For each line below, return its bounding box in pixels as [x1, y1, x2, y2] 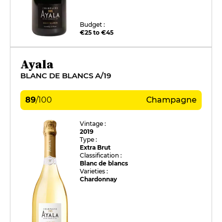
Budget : [80, 20, 106, 28]
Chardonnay [80, 175, 117, 183]
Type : [80, 135, 98, 143]
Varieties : [80, 167, 109, 175]
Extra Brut [80, 143, 111, 151]
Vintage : [80, 119, 107, 127]
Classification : [80, 151, 122, 159]
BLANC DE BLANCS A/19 [20, 70, 111, 80]
